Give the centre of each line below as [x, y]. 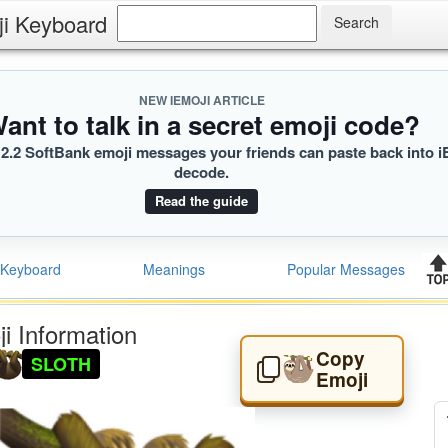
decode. [201, 172]
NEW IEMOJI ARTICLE [201, 100]
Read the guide [201, 200]
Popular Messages [346, 269]
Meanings [174, 269]
